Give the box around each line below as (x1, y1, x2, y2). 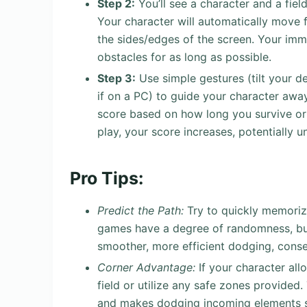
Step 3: (97, 71, 136, 85)
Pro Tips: (70, 168, 143, 189)
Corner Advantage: (97, 260, 195, 274)
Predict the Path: (97, 204, 184, 218)
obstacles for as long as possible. (97, 49, 271, 64)
